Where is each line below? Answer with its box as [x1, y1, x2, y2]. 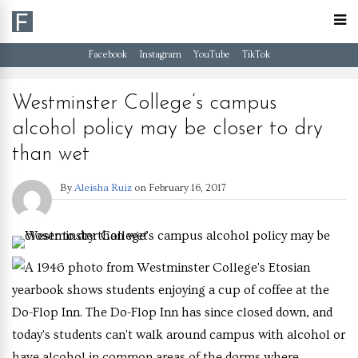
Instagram [138, 50, 181, 60]
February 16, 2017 [149, 182, 226, 193]
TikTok [241, 50, 270, 60]
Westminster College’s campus [12, 93, 276, 114]
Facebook [88, 50, 127, 60]
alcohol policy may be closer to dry [12, 118, 323, 140]
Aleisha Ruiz [74, 182, 132, 193]
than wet [12, 144, 89, 165]
